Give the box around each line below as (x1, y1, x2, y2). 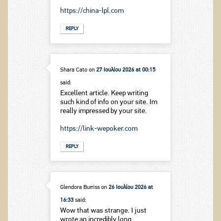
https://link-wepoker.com (60, 125, 138, 133)
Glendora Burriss (60, 184, 100, 191)
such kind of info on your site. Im (60, 98, 157, 106)
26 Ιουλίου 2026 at (108, 184, 153, 191)
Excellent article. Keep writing (60, 89, 148, 97)
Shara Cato (60, 67, 87, 73)
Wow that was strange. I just (60, 207, 147, 215)
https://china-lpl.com (60, 7, 124, 15)
